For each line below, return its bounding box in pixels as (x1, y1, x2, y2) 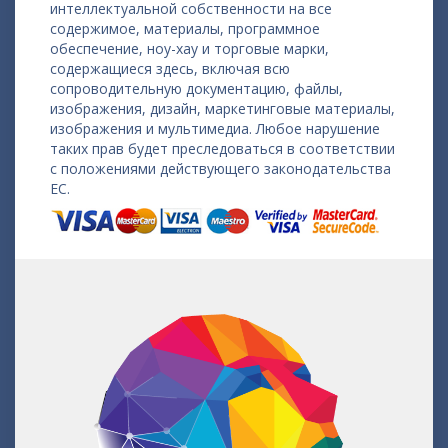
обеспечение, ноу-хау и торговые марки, (50, 38, 329, 58)
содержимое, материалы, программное (50, 18, 320, 38)
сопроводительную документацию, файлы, (50, 78, 343, 98)
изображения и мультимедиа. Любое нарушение (50, 118, 380, 138)
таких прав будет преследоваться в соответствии (50, 138, 395, 158)
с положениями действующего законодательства (50, 158, 391, 178)
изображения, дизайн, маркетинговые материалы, (50, 98, 395, 118)
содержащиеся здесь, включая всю (50, 58, 290, 78)
